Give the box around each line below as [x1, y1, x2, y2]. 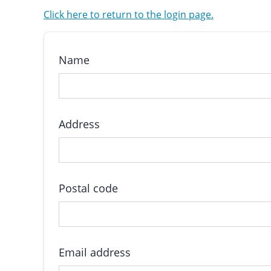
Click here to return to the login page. [44, 8, 214, 21]
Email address [59, 245, 131, 260]
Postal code [59, 181, 118, 195]
